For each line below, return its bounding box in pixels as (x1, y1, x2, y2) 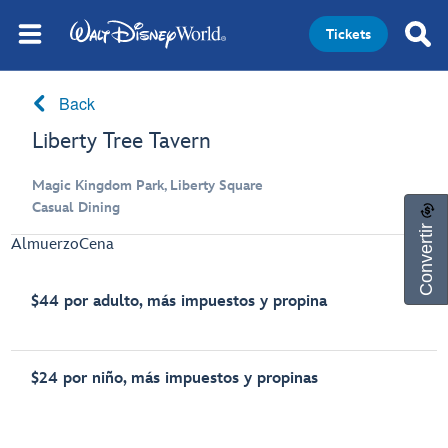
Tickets (326, 26, 371, 43)
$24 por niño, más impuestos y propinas (31, 369, 319, 388)
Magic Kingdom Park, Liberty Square (32, 177, 264, 194)
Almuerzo (11, 235, 80, 254)
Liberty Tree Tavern (32, 128, 212, 155)
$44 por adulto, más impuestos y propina (31, 292, 328, 311)
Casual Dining (32, 199, 121, 216)
